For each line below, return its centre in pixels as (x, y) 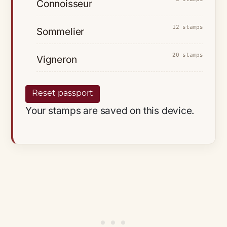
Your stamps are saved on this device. (110, 110)
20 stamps (187, 55)
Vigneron (57, 60)
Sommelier (61, 32)
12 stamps (187, 27)
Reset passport (63, 93)
